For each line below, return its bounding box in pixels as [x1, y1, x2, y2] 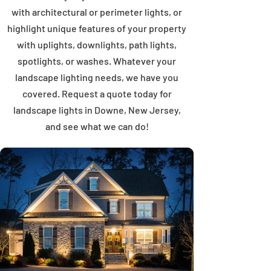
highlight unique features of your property [7, 22, 186, 34]
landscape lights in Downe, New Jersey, [13, 104, 181, 116]
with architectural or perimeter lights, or [11, 6, 182, 18]
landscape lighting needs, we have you [15, 71, 178, 83]
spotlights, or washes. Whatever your [18, 55, 176, 67]
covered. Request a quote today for [22, 88, 172, 99]
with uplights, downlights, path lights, [17, 39, 177, 50]
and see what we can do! [45, 120, 149, 132]
